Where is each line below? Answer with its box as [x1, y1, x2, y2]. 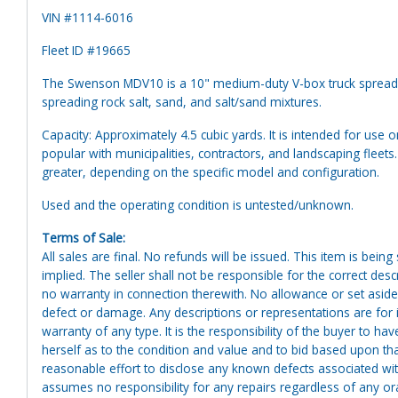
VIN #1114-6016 [42, 8, 133, 26]
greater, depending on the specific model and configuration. [42, 163, 379, 180]
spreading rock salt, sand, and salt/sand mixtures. [42, 92, 322, 110]
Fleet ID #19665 [42, 41, 131, 59]
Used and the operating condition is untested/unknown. [42, 195, 354, 213]
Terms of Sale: [42, 228, 125, 246]
